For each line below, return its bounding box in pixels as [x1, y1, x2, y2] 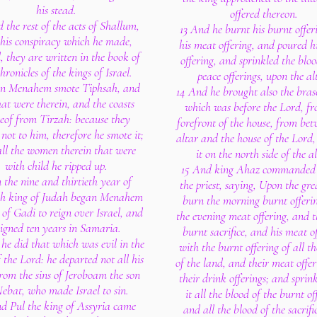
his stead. [35, 2, 76, 18]
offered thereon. [230, 6, 298, 21]
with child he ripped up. [4, 158, 108, 173]
